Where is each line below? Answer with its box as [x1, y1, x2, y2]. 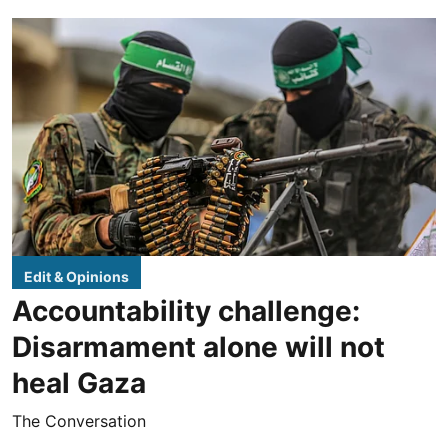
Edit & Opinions [24, 268, 129, 286]
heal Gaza [12, 366, 146, 401]
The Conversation [12, 411, 146, 432]
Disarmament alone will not [12, 330, 385, 365]
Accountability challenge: [12, 294, 360, 329]
